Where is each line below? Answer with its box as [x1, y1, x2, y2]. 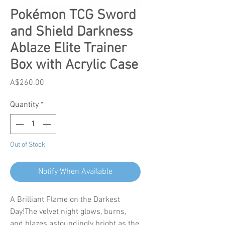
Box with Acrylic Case [10, 56, 138, 74]
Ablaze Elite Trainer [10, 40, 127, 57]
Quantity [10, 99, 39, 110]
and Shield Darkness [10, 23, 133, 41]
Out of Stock [10, 140, 45, 149]
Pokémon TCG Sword [10, 7, 136, 24]
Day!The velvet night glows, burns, [10, 206, 126, 217]
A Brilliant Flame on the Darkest [10, 194, 120, 205]
